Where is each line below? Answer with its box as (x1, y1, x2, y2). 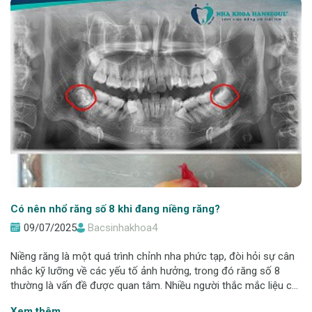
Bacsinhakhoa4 (88, 221, 157, 234)
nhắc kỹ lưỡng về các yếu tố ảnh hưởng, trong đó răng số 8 (10, 264, 280, 277)
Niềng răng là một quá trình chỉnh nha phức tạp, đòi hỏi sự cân (10, 249, 295, 263)
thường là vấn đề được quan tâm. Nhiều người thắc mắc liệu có (10, 279, 298, 292)
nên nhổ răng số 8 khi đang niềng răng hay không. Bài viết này (10, 293, 290, 306)
